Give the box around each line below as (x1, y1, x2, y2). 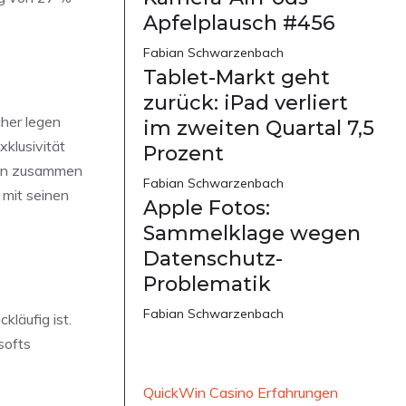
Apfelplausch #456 (143, 10, 335, 35)
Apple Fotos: (143, 195, 270, 220)
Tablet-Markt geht (143, 64, 330, 90)
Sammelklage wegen (143, 220, 361, 246)
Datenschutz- (143, 246, 283, 271)
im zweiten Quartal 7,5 (143, 115, 374, 140)
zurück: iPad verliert (143, 90, 348, 115)
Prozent (143, 140, 224, 166)
